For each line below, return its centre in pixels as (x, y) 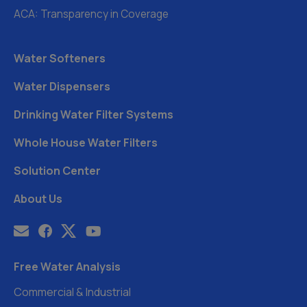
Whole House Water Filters (86, 142)
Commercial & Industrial (72, 292)
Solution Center (57, 170)
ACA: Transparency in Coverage (91, 14)
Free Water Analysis (67, 266)
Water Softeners (60, 58)
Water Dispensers (62, 86)
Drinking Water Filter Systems (94, 114)
